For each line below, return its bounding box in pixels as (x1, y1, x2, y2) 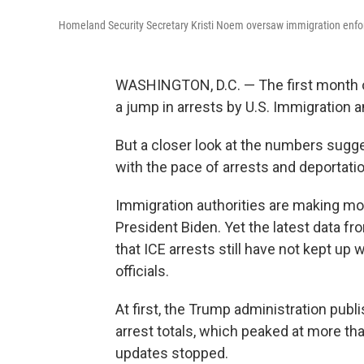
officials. (115, 262, 169, 279)
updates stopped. (115, 344, 228, 362)
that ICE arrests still (115, 240, 241, 258)
